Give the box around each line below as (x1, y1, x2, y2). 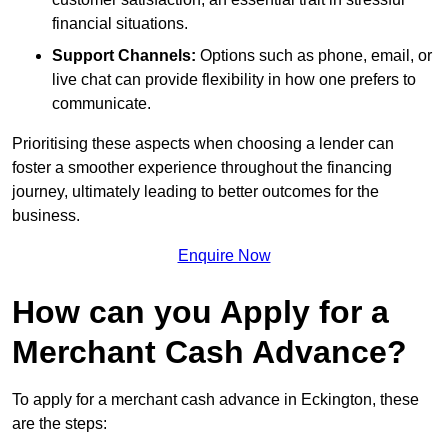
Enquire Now (177, 246, 271, 264)
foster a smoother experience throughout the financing (12, 158, 392, 176)
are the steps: (12, 414, 107, 432)
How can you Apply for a (12, 293, 389, 330)
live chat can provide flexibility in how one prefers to (52, 70, 416, 88)
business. (12, 206, 80, 224)
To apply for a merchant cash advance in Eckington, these (12, 390, 419, 408)
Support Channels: (52, 46, 196, 64)
